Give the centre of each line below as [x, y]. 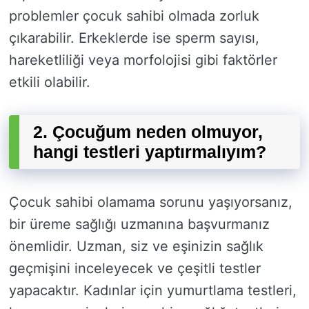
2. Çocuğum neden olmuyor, [148, 132]
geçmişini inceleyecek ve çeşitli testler [135, 269]
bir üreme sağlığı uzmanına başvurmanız [139, 225]
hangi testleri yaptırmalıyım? [150, 152]
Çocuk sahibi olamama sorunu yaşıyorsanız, [151, 202]
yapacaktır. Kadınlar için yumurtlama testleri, [153, 291]
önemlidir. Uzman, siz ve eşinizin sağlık [136, 247]
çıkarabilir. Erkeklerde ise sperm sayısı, [134, 38]
